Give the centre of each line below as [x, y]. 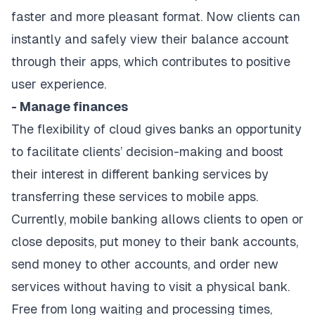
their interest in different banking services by [140, 174]
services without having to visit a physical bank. [150, 287]
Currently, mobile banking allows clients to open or [157, 219]
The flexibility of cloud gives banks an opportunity [156, 129]
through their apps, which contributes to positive [151, 62]
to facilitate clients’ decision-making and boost [147, 152]
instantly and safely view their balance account [150, 39]
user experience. [59, 84]
